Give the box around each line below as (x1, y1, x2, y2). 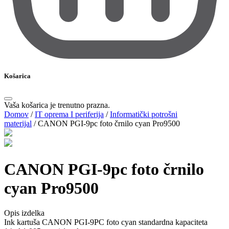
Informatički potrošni (110, 110, 177, 119)
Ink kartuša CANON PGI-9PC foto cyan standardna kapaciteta (4, 218, 208, 227)
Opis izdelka (4, 209, 44, 218)
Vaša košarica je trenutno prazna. (4, 101, 110, 110)
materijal (4, 119, 32, 128)
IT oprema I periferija (35, 110, 104, 119)
